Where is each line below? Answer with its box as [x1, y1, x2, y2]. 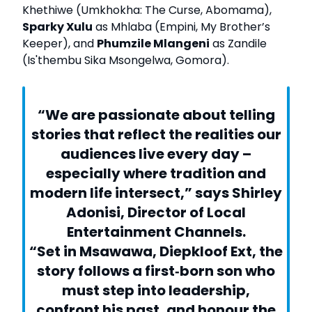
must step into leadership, [62, 281, 250, 301]
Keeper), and [22, 36, 97, 52]
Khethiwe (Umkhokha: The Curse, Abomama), [22, 2, 272, 19]
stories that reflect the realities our [31, 125, 281, 145]
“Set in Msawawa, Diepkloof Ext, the [29, 242, 283, 262]
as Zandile [210, 36, 267, 52]
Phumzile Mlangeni [97, 36, 210, 52]
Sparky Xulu [22, 19, 93, 36]
